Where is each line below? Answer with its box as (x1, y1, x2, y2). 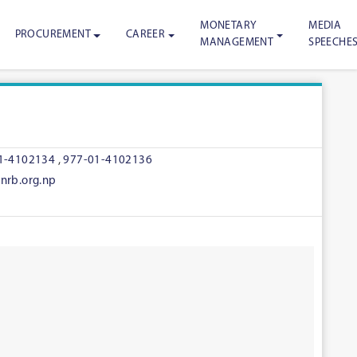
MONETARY (200, 20, 257, 33)
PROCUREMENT (14, 28, 91, 41)
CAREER (125, 28, 166, 41)
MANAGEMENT (200, 37, 274, 49)
